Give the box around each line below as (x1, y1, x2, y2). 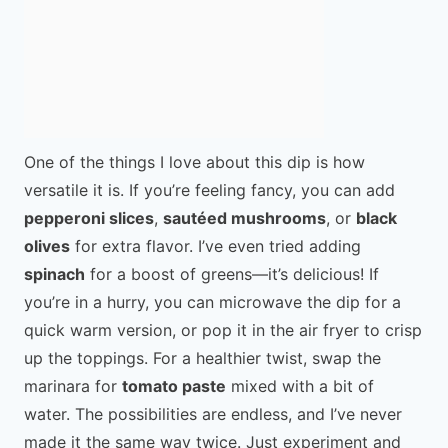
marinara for (24, 375, 122, 396)
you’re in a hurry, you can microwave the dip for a (24, 291, 401, 312)
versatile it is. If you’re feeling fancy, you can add (24, 179, 395, 200)
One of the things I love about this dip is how (24, 151, 365, 172)
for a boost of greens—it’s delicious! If (85, 263, 379, 284)
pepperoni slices (24, 207, 154, 228)
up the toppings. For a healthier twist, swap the (24, 347, 381, 368)
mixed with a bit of (226, 375, 374, 396)
